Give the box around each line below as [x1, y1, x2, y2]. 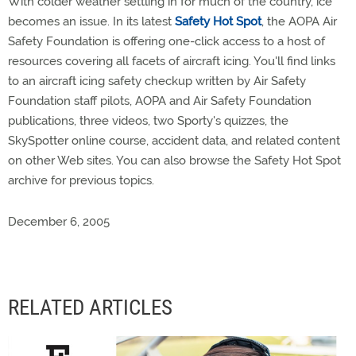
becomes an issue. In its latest [8, 14, 175, 29]
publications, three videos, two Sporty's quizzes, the [8, 114, 288, 128]
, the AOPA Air [261, 14, 337, 29]
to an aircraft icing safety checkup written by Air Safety [8, 74, 306, 88]
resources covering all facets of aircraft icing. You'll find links [8, 54, 335, 68]
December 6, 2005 [8, 215, 110, 229]
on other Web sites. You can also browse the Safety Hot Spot [8, 153, 341, 168]
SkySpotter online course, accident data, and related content [8, 133, 340, 148]
